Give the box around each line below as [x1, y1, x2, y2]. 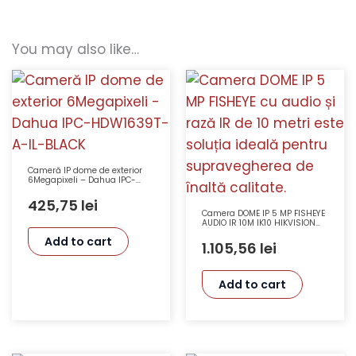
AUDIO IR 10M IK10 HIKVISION [202, 217, 316, 230]
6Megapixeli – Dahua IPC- [28, 174, 137, 187]
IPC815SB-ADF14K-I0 [202, 226, 284, 239]
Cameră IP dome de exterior [28, 164, 143, 177]
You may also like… [12, 39, 139, 59]
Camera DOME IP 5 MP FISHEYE [202, 207, 326, 220]
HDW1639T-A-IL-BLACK [28, 184, 122, 196]
